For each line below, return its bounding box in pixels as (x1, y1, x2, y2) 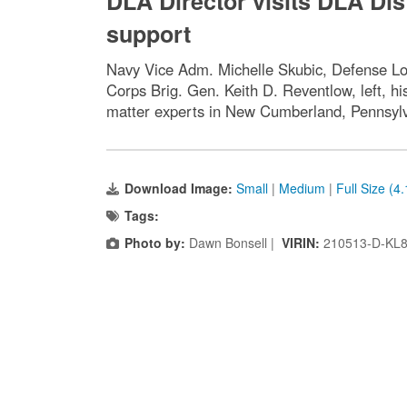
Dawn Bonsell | (185, 233, 282, 253)
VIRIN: (282, 233, 323, 253)
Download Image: (124, 179, 236, 198)
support (106, 17, 191, 51)
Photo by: (124, 233, 185, 253)
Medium (279, 179, 325, 198)
